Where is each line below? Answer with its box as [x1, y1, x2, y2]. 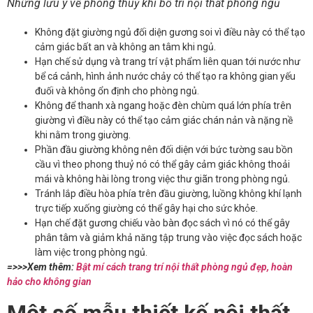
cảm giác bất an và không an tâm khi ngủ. [35, 41, 216, 53]
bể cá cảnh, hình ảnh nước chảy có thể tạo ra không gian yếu [35, 71, 296, 82]
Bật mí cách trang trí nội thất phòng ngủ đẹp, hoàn [76, 261, 293, 273]
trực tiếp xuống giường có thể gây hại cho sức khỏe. [35, 203, 258, 214]
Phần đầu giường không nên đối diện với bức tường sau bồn [35, 144, 293, 156]
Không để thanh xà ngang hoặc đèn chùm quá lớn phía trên [35, 100, 291, 112]
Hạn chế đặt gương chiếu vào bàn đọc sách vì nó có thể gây [35, 217, 290, 229]
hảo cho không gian [7, 276, 94, 288]
